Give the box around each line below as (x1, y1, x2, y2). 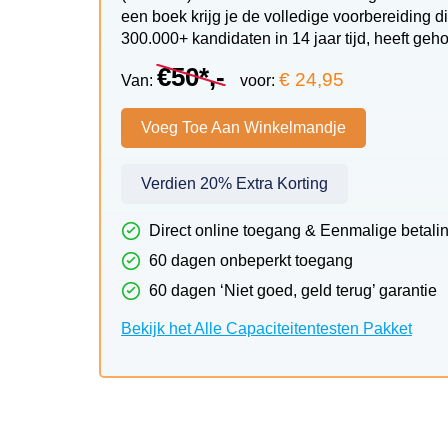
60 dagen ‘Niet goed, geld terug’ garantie (149, 281, 437, 299)
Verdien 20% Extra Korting (141, 174, 328, 192)
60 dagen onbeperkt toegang (149, 251, 353, 269)
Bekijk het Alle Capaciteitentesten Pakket (121, 319, 412, 337)
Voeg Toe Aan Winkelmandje (141, 118, 346, 136)
